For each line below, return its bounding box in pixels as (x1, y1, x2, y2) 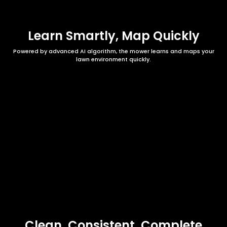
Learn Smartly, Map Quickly (27, 27, 200, 44)
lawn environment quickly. (76, 55, 151, 63)
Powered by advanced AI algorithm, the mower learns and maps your (13, 47, 214, 55)
